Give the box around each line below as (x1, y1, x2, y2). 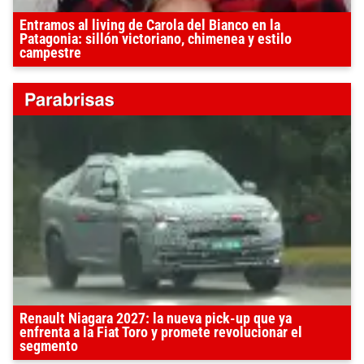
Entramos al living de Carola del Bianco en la (19, 16, 280, 33)
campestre (19, 44, 81, 61)
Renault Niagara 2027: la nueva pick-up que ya (19, 310, 292, 327)
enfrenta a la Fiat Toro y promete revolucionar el (19, 323, 302, 340)
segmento (19, 337, 78, 354)
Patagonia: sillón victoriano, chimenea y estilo (19, 30, 292, 47)
